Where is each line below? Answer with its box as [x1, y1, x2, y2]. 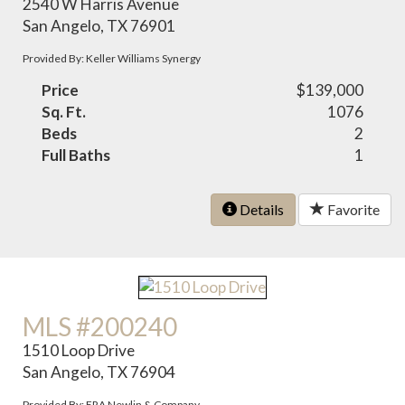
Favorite [325, 200, 380, 218]
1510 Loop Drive [23, 341, 136, 361]
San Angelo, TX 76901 [23, 15, 176, 35]
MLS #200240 [23, 311, 178, 343]
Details [237, 200, 284, 218]
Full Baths [42, 145, 111, 165]
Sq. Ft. [42, 101, 87, 121]
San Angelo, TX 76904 [23, 363, 176, 382]
